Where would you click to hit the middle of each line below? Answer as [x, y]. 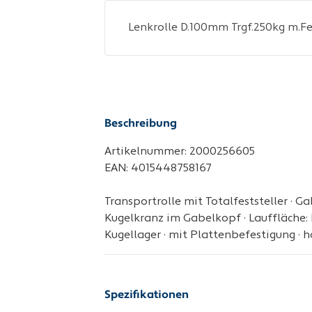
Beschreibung [140, 124]
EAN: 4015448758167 [158, 169]
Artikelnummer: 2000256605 [179, 152]
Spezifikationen [146, 295]
